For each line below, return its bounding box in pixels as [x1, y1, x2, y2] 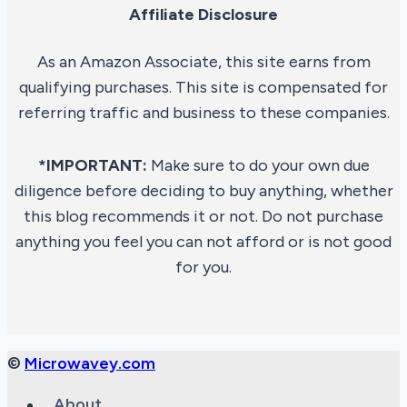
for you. [175, 256, 232, 277]
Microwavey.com [25, 352, 155, 373]
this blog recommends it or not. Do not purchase [24, 205, 383, 226]
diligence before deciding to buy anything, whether [14, 180, 393, 201]
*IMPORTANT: [37, 154, 147, 175]
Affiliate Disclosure [129, 4, 278, 25]
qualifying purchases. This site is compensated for [19, 76, 388, 97]
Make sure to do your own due [146, 154, 370, 175]
